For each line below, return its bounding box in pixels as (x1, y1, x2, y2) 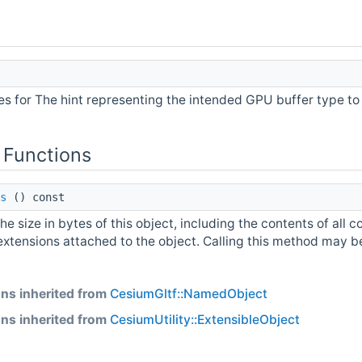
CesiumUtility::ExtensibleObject (110, 311, 300, 327)
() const (6, 190, 65, 204)
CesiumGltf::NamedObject (110, 285, 267, 301)
